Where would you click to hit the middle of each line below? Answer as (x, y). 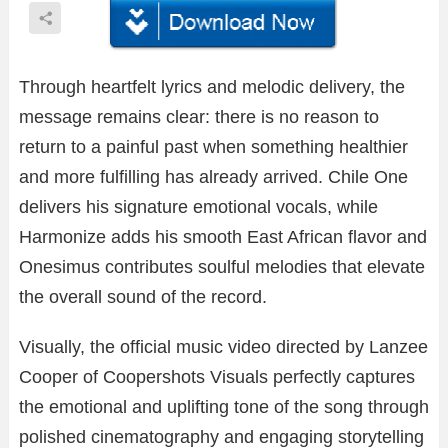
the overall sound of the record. (143, 297)
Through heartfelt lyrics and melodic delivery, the (212, 87)
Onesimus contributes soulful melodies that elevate (222, 267)
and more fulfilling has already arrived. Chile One (213, 177)
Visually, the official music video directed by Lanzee (223, 347)
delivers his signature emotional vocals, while (198, 207)
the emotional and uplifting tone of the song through (224, 407)
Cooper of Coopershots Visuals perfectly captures (217, 377)
